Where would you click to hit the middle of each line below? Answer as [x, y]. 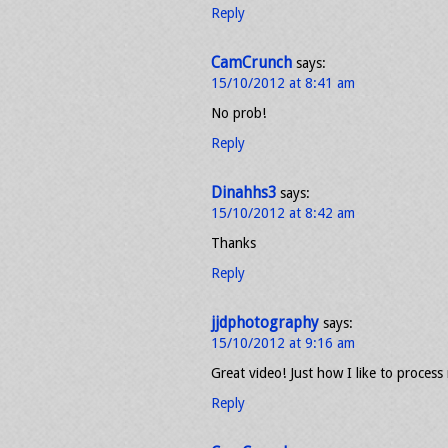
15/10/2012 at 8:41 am [283, 83]
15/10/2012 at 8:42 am [283, 213]
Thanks [233, 243]
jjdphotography [265, 323]
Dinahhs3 [243, 193]
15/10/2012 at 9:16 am [283, 343]
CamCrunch [251, 63]
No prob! [238, 113]
